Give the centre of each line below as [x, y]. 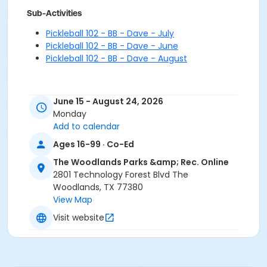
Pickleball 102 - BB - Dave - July [110, 33]
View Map [73, 200]
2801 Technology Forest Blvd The [121, 175]
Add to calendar [86, 127]
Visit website [79, 217]
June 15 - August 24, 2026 [108, 102]
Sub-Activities [54, 13]
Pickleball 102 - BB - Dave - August [117, 58]
